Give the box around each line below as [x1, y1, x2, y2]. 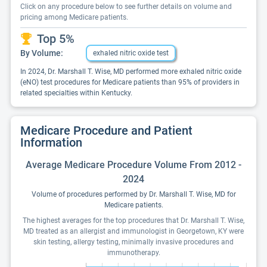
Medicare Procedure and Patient [20, 123, 193, 138]
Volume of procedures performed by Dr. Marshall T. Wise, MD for [31, 190, 236, 198]
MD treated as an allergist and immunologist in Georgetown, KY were [23, 227, 244, 235]
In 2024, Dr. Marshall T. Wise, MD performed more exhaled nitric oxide [20, 67, 241, 76]
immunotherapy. [107, 249, 160, 257]
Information [20, 135, 82, 150]
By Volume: [20, 48, 63, 58]
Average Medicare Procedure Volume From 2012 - [26, 159, 241, 170]
